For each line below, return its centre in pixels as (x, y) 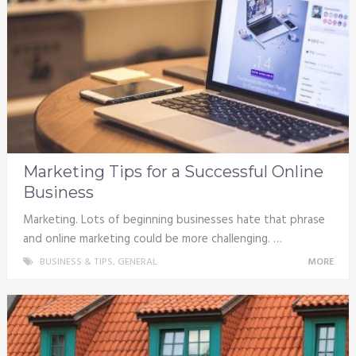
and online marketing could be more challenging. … (152, 239)
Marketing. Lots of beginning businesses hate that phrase (174, 220)
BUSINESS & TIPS (76, 262)
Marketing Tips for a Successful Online (173, 171)
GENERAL (137, 262)
